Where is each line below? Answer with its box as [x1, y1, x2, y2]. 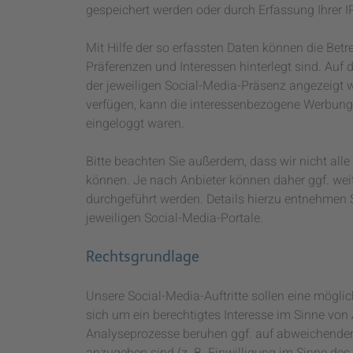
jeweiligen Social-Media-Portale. [86, 208, 263, 228]
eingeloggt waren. [86, 113, 184, 133]
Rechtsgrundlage [86, 247, 199, 266]
